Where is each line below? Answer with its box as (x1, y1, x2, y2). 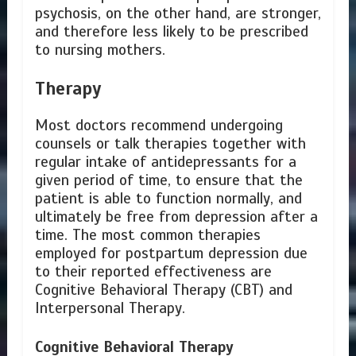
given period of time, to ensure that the (34, 171, 303, 191)
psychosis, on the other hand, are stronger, (34, 3, 321, 23)
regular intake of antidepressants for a (34, 153, 296, 172)
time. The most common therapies (34, 226, 261, 246)
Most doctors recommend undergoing (34, 116, 283, 136)
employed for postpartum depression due (34, 244, 308, 264)
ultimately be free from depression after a (34, 207, 318, 227)
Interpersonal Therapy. (34, 299, 185, 319)
